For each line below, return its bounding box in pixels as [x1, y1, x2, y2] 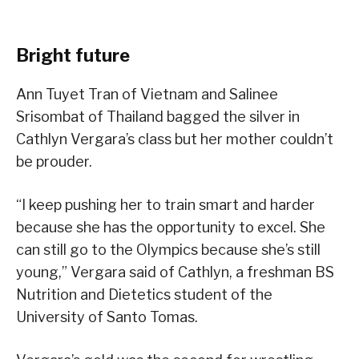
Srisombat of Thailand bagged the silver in [16, 107, 300, 125]
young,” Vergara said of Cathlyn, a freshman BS [16, 263, 334, 280]
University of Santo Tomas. [16, 308, 198, 325]
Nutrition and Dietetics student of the [16, 285, 272, 303]
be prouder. [16, 152, 92, 170]
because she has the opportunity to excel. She [16, 218, 325, 236]
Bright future [16, 44, 130, 66]
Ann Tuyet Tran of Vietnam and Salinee [16, 85, 278, 103]
